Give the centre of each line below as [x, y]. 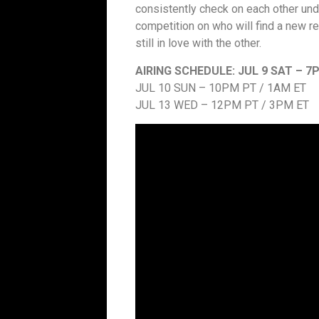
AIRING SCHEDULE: [185, 70]
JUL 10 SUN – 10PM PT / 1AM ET [221, 88]
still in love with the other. [198, 43]
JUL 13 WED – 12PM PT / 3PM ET [222, 105]
